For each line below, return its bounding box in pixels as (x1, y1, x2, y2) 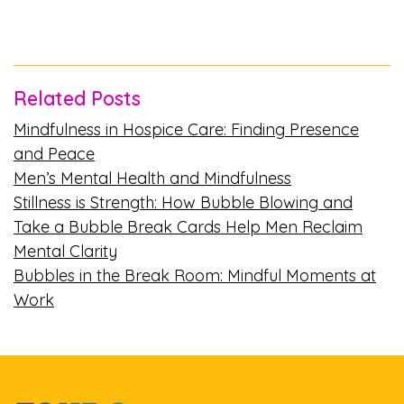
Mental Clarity (14, 240, 117, 262)
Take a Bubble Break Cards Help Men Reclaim (14, 216, 363, 237)
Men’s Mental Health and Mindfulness (14, 167, 291, 188)
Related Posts (14, 86, 141, 110)
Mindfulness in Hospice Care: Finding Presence (14, 118, 359, 140)
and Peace (14, 142, 95, 164)
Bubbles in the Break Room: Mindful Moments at (14, 264, 376, 286)
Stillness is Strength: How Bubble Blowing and (14, 191, 353, 213)
